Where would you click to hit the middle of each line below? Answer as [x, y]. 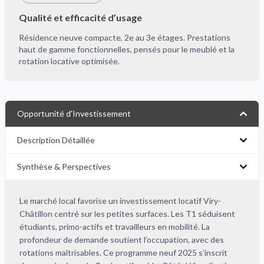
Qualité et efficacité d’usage [80, 17]
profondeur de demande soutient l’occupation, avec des [122, 240]
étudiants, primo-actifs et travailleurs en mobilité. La [115, 227]
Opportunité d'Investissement [74, 113]
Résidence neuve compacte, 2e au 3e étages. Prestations [125, 37]
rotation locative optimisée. [69, 61]
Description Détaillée [56, 140]
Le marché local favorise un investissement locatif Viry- [120, 201]
